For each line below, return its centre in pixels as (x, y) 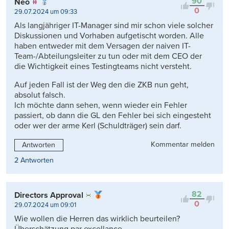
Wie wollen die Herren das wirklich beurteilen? (97, 219)
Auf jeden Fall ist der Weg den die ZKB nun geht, (101, 85)
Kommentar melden (183, 145)
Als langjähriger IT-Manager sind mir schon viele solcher (114, 26)
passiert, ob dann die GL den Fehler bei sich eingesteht (113, 116)
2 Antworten (34, 161)
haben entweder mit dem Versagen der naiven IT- (102, 46)
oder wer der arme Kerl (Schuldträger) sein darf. (98, 126)
